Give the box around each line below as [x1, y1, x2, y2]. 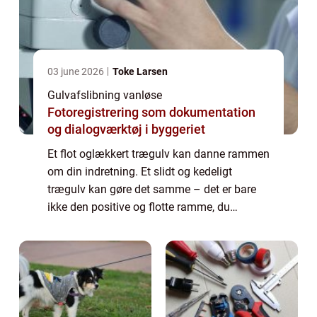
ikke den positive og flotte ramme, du [47, 200, 230, 214]
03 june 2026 [47, 66, 106, 78]
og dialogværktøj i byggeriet [47, 122, 205, 137]
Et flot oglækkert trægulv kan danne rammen [47, 147, 270, 161]
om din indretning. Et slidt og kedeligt [47, 165, 232, 179]
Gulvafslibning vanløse [47, 88, 162, 103]
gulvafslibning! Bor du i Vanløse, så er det [47, 236, 253, 250]
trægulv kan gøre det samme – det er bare [47, 183, 256, 197]
